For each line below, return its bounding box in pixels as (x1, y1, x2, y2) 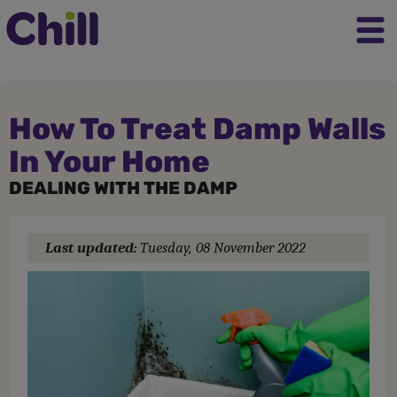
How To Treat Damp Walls (9, 111, 385, 147)
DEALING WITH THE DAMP (9, 177, 237, 198)
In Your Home (9, 144, 210, 180)
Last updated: (45, 239, 140, 256)
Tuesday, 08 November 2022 (140, 239, 306, 256)
